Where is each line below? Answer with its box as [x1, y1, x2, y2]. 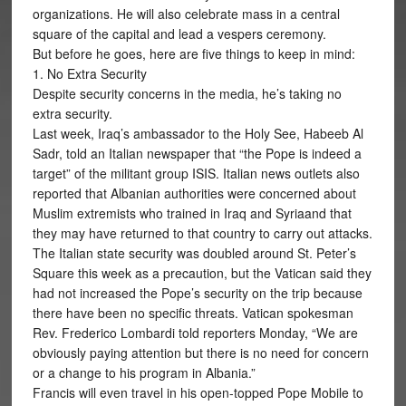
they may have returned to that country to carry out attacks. [32, 224, 372, 242]
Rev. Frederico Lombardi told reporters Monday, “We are [32, 324, 358, 342]
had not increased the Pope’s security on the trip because [32, 284, 362, 302]
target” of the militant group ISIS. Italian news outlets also [32, 164, 360, 182]
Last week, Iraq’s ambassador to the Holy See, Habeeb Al [32, 124, 363, 142]
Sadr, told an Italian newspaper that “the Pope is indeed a [32, 144, 362, 162]
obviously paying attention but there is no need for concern [32, 343, 369, 362]
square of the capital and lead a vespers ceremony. [32, 24, 326, 43]
